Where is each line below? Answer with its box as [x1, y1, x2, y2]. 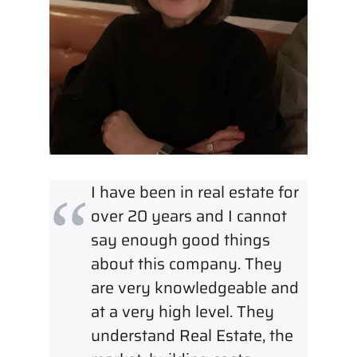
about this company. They [91, 250, 282, 277]
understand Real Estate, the [91, 322, 293, 348]
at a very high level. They [91, 298, 274, 324]
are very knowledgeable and [91, 274, 299, 300]
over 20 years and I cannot [91, 202, 287, 229]
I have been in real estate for [91, 178, 299, 205]
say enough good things [91, 226, 270, 253]
